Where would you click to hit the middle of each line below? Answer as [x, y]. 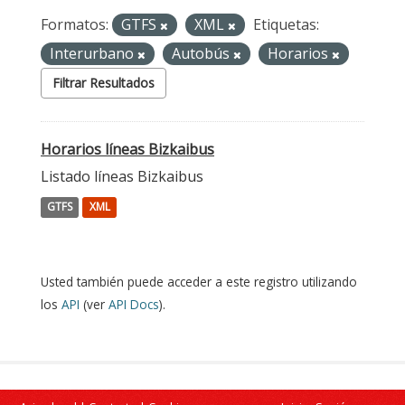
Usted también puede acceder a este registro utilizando [199, 282]
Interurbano [94, 53]
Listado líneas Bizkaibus [122, 176]
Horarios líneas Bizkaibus [127, 149]
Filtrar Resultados [104, 83]
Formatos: [75, 24]
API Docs [134, 304]
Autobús [202, 53]
